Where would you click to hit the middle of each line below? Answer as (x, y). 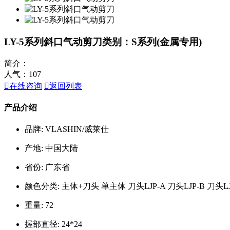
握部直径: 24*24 (53, 224)
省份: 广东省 (47, 167)
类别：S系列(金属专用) (152, 42)
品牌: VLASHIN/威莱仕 (67, 129)
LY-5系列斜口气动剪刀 (53, 42)
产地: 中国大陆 (51, 148)
